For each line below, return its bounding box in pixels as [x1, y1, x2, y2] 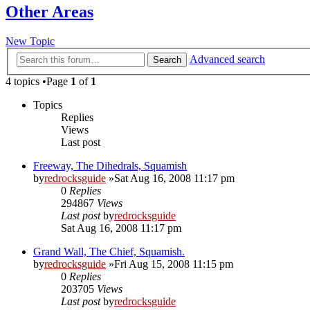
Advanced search [190, 53, 265, 66]
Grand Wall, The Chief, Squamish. [33, 246, 185, 258]
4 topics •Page [6, 75, 71, 88]
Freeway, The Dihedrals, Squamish [33, 160, 187, 172]
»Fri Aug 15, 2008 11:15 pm [106, 258, 233, 271]
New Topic [6, 35, 55, 47]
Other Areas [6, 2, 93, 21]
